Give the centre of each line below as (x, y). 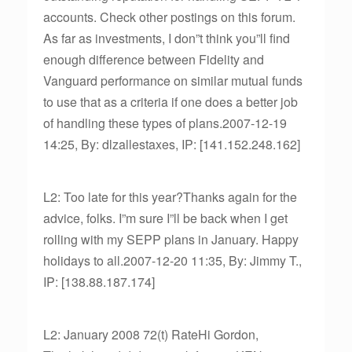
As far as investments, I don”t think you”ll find (167, 38)
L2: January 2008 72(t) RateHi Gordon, (151, 334)
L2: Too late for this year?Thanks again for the (170, 197)
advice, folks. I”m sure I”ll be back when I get (165, 218)
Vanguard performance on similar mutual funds (173, 81)
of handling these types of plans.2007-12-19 (165, 123)
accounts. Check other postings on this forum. (169, 17)
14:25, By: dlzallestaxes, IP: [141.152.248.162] (172, 144)
